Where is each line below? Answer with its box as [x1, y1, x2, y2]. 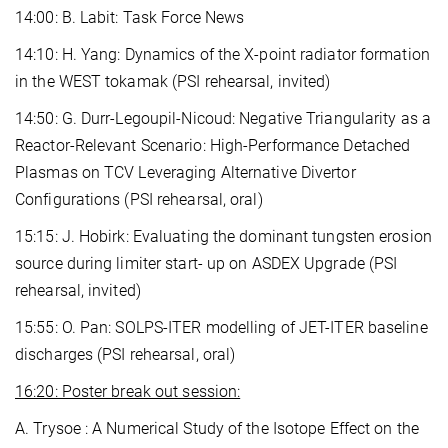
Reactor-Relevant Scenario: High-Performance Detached [15, 135, 411, 155]
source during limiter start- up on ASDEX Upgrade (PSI [15, 253, 398, 273]
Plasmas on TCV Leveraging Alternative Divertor [15, 162, 356, 182]
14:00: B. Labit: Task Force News [15, 7, 245, 27]
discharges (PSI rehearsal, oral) [15, 344, 236, 364]
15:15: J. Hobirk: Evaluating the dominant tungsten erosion [15, 226, 432, 246]
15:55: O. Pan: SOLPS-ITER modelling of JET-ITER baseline [15, 317, 428, 337]
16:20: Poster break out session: [15, 381, 241, 401]
